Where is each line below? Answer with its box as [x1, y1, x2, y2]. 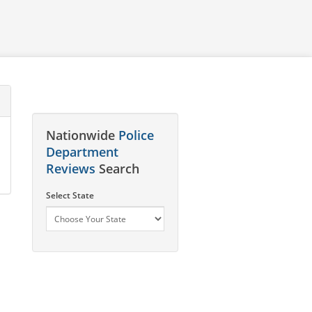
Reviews [46, 160, 95, 177]
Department [46, 143, 118, 160]
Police [118, 127, 154, 143]
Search [95, 160, 139, 177]
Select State [46, 189, 94, 201]
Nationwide [46, 127, 118, 143]
